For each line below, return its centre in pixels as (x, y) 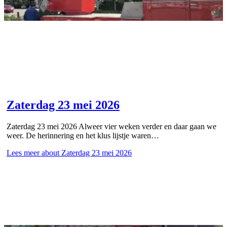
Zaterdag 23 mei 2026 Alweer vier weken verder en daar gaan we (111, 127)
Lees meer (23, 153)
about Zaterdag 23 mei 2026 (86, 153)
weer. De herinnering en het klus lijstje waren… (83, 136)
